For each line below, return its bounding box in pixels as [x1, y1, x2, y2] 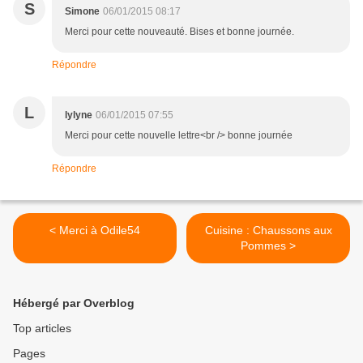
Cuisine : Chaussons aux [204, 224, 332, 237]
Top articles [13, 322, 71, 335]
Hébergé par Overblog [13, 297, 135, 310]
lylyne [65, 109, 92, 122]
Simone [65, 6, 100, 18]
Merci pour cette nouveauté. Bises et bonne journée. [65, 26, 294, 38]
